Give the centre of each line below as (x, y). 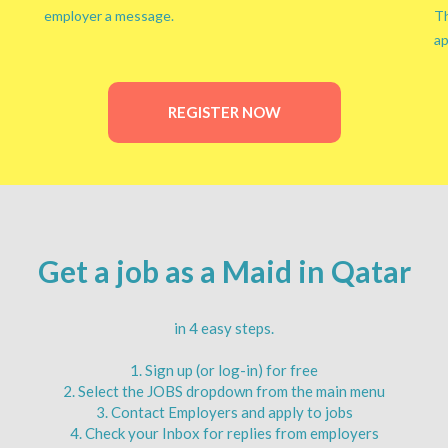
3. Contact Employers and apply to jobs (224, 412)
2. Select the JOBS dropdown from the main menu (224, 391)
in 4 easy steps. (224, 328)
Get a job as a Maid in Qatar (224, 271)
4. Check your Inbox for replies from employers (224, 433)
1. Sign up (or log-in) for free (224, 370)
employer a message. (109, 15)
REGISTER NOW (224, 112)
